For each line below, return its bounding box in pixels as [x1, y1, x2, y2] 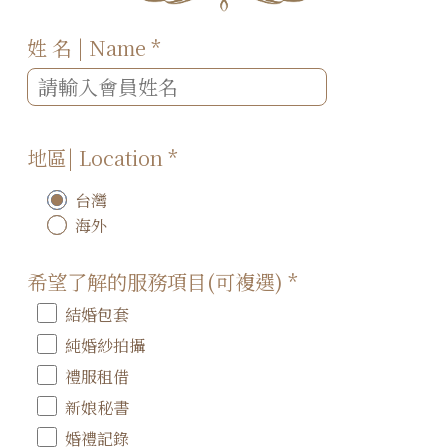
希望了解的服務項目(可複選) [27, 266, 289, 296]
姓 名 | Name [27, 32, 152, 62]
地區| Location [27, 142, 169, 172]
